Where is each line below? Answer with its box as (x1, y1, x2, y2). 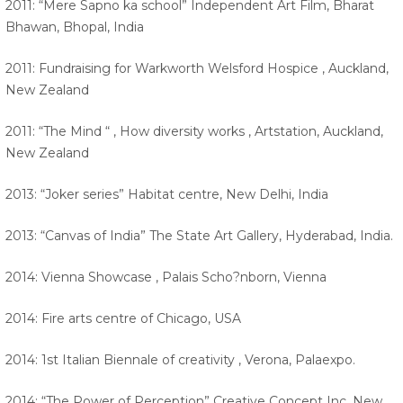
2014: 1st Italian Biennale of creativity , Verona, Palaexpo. (5, 352, 359, 369)
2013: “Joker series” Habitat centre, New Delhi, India (5, 186, 332, 203)
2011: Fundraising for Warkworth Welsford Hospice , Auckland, (5, 60, 389, 77)
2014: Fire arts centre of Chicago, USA (5, 310, 245, 327)
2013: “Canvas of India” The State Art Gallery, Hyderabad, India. (5, 228, 397, 245)
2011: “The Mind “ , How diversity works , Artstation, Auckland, (5, 123, 383, 140)
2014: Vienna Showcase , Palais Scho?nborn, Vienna (5, 269, 330, 286)
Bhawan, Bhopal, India (5, 19, 148, 36)
